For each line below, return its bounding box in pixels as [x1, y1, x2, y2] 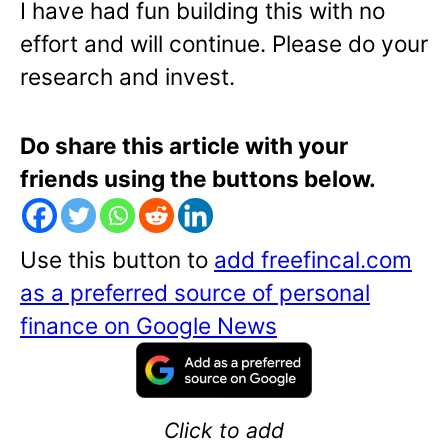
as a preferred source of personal [20, 278, 370, 306]
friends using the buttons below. [20, 164, 376, 192]
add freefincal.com [214, 245, 412, 273]
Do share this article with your [20, 131, 348, 159]
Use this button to [20, 245, 214, 273]
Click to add [164, 416, 284, 443]
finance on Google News [20, 311, 277, 339]
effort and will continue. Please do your [20, 29, 428, 57]
